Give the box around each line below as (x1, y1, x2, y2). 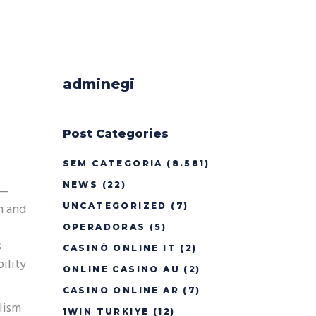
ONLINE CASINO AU (62, 264, 180, 274)
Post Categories (62, 127, 169, 140)
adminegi (62, 75, 135, 92)
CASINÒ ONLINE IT (62, 243, 176, 253)
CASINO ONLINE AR (62, 285, 179, 296)
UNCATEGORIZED (62, 200, 167, 211)
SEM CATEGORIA (62, 158, 163, 169)
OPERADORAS (62, 221, 146, 232)
